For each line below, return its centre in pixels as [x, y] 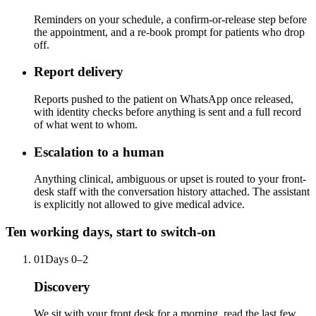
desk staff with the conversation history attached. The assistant [172, 192]
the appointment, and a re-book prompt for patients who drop [169, 32]
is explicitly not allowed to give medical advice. [139, 205]
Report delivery [79, 72]
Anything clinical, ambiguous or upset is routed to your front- [170, 179]
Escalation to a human [99, 152]
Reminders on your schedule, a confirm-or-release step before [170, 19]
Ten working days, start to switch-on [111, 232]
